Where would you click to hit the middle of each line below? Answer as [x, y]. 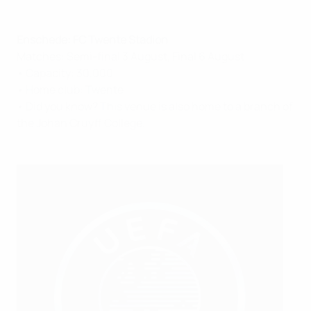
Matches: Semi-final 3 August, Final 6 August [131, 56]
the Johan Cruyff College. [81, 123]
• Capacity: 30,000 [65, 73]
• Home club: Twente [70, 90]
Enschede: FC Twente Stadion [92, 40]
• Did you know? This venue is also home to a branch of [155, 106]
